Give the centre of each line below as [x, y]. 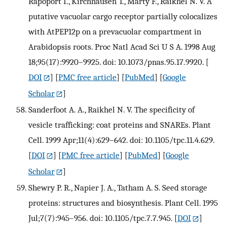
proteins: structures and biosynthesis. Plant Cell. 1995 [123, 202]
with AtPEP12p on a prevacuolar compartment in [115, 31]
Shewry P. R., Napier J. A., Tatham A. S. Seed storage [118, 187]
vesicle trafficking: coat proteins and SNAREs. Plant [120, 124]
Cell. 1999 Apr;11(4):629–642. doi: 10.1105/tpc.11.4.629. [121, 140]
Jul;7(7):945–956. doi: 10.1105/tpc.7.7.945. [100, 218]
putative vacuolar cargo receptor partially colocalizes [123, 16]
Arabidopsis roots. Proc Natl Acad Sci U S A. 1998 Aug [122, 46]
